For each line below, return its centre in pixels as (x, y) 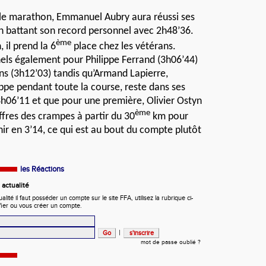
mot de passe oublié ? (171, 242)
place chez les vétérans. (123, 47)
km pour (169, 117)
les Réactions (42, 169)
